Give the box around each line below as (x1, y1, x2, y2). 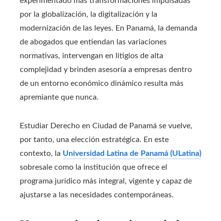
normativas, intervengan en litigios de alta (20, 52, 163, 60)
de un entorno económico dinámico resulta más (20, 79, 184, 88)
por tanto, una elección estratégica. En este (20, 136, 169, 144)
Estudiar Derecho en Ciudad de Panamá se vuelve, (20, 122, 192, 130)
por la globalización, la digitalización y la (20, 10, 157, 19)
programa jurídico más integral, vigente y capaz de (20, 177, 192, 185)
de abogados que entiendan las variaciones (20, 38, 167, 46)
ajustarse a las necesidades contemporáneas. (20, 191, 174, 199)
